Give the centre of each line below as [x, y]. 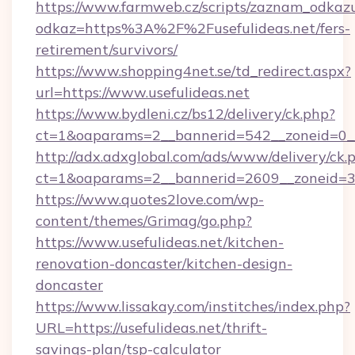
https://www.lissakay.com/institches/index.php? [193, 306]
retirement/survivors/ [107, 50]
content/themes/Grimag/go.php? [144, 221]
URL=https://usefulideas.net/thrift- [151, 328]
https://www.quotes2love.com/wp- [150, 199]
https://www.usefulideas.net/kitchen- [160, 242]
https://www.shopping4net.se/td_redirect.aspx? [193, 71]
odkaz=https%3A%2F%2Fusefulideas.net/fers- [193, 28]
